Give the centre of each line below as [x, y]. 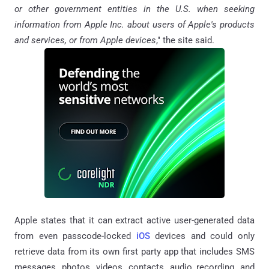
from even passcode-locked [75, 236]
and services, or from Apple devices [85, 40]
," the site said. [185, 40]
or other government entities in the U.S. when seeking [134, 9]
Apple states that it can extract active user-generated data [134, 220]
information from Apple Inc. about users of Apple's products [134, 24]
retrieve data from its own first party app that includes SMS [134, 251]
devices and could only [202, 236]
